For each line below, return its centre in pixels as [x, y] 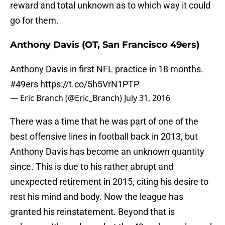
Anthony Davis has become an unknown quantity [107, 152]
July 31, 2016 [147, 98]
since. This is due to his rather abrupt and [92, 167]
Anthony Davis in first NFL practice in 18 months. [107, 69]
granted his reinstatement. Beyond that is [92, 212]
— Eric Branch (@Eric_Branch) [67, 98]
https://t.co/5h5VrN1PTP [90, 84]
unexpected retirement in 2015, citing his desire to [109, 182]
